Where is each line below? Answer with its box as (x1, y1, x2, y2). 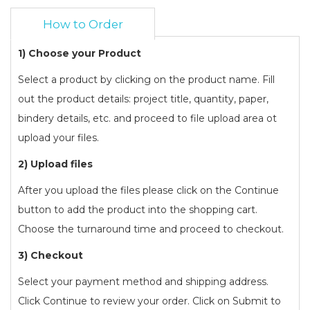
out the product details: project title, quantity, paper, (18, 93, 268, 106)
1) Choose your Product (18, 47, 141, 60)
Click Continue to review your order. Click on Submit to (18, 295, 281, 308)
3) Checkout (18, 249, 83, 262)
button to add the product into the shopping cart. (18, 203, 257, 217)
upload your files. (18, 131, 99, 145)
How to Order (42, 17, 123, 32)
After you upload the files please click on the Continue (18, 184, 279, 197)
